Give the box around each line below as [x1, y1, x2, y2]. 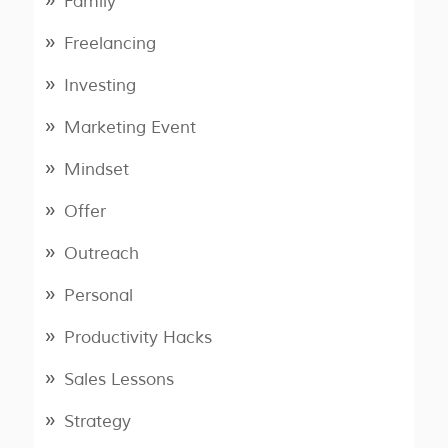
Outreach [63, 243, 139, 264]
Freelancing [63, 33, 156, 54]
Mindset [63, 159, 129, 180]
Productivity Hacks [63, 327, 212, 348]
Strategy [63, 411, 131, 432]
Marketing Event [63, 117, 196, 138]
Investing [63, 75, 136, 96]
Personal [63, 285, 133, 306]
